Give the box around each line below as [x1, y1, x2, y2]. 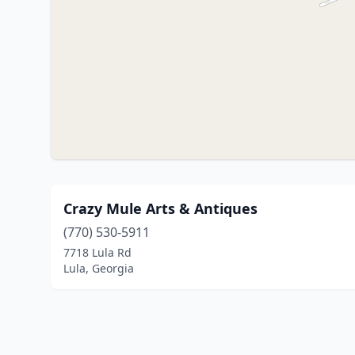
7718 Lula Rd [63, 245, 132, 260]
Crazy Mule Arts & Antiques [63, 199, 258, 218]
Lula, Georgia [63, 261, 134, 276]
